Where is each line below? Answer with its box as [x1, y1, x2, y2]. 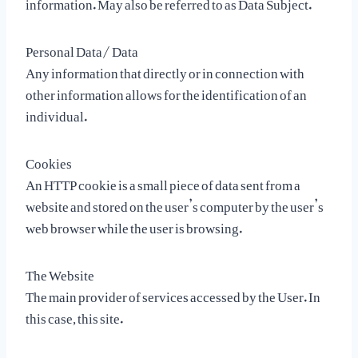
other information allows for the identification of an [26, 74, 307, 108]
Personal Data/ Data [26, 31, 138, 65]
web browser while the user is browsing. [26, 208, 242, 241]
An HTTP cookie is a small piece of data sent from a [26, 165, 300, 198]
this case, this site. [26, 298, 123, 332]
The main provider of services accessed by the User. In [26, 276, 320, 310]
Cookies [26, 143, 72, 177]
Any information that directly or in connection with [26, 53, 304, 86]
